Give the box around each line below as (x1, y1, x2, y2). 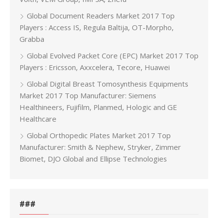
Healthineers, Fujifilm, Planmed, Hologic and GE (19, 102, 177, 112)
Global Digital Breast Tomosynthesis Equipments (27, 79, 188, 89)
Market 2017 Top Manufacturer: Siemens (19, 91, 156, 101)
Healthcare (19, 114, 56, 124)
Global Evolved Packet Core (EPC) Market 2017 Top (27, 51, 199, 61)
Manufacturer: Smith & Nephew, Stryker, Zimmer (19, 142, 181, 152)
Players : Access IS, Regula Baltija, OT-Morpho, (19, 22, 174, 33)
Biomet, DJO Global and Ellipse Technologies (19, 154, 167, 164)
